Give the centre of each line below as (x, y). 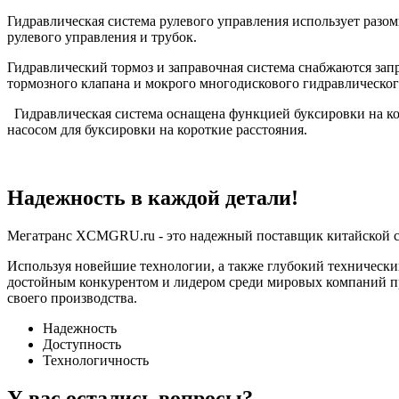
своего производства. (72, 297)
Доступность (82, 344)
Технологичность (96, 360)
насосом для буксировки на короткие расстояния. (157, 129)
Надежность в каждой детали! (153, 197)
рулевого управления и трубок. (102, 37)
